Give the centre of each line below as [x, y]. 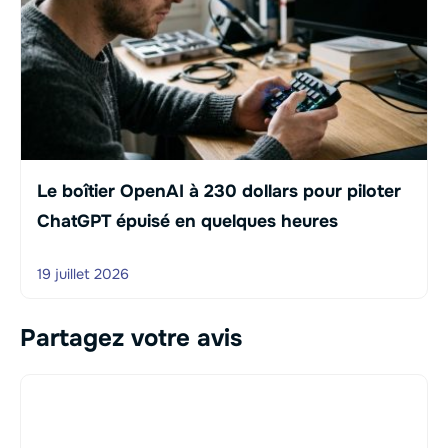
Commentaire [72, 387]
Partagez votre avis [131, 338]
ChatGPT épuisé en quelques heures [187, 220]
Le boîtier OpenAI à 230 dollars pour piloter [219, 190]
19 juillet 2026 [83, 273]
